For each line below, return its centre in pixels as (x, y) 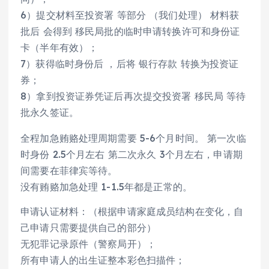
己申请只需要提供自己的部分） (89, 227)
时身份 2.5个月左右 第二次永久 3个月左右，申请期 (131, 154)
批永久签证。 (50, 112)
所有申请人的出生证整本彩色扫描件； (103, 260)
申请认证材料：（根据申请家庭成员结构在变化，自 (132, 211)
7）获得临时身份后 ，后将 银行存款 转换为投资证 (130, 63)
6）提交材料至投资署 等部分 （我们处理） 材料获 (130, 15)
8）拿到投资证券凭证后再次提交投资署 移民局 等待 (133, 96)
